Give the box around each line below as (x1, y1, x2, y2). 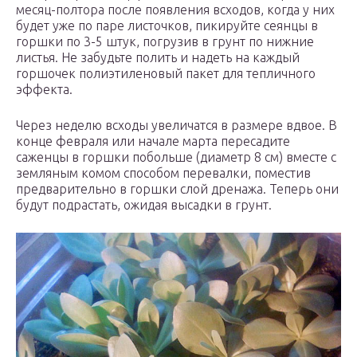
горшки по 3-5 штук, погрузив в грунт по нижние (16, 34, 314, 49)
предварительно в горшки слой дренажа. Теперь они (16, 182, 339, 197)
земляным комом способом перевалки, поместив (16, 166, 311, 181)
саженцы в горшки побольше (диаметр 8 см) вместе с (16, 150, 336, 165)
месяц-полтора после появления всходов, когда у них (16, 2, 335, 18)
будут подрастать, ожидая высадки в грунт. (16, 198, 272, 213)
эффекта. (16, 82, 73, 97)
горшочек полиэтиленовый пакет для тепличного (16, 66, 316, 81)
